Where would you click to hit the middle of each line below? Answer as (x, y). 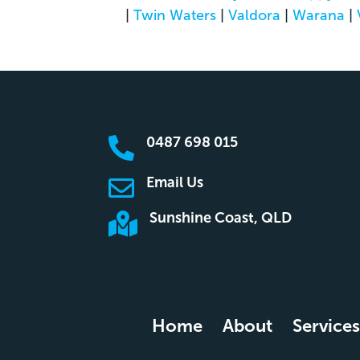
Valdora (254, 15)
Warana (318, 15)
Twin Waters (174, 15)
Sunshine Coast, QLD (220, 218)
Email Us (174, 183)
